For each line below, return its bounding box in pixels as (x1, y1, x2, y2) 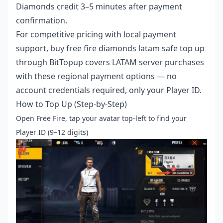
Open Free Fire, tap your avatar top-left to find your (16, 113, 187, 123)
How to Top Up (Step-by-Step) (16, 99, 127, 110)
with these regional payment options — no (16, 71, 177, 82)
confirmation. (16, 15, 67, 26)
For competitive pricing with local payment (16, 29, 176, 40)
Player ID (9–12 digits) (16, 127, 88, 137)
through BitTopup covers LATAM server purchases (16, 57, 204, 68)
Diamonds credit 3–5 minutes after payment (16, 1, 182, 12)
